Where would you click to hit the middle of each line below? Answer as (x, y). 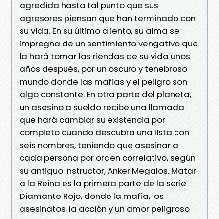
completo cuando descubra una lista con (104, 132)
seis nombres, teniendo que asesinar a (99, 145)
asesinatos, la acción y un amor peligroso (105, 208)
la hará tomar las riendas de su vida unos (105, 56)
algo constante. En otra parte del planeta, (105, 94)
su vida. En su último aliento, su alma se (99, 31)
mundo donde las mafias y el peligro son (103, 81)
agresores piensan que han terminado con (108, 18)
